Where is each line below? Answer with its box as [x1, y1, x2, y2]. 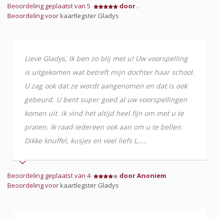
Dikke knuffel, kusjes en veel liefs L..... [24, 136, 147, 145]
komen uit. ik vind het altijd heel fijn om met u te [24, 109, 184, 118]
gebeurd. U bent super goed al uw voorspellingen [24, 95, 187, 104]
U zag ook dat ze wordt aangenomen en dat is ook [24, 81, 187, 90]
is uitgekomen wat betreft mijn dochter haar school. [24, 67, 195, 77]
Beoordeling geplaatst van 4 [7, 171, 93, 180]
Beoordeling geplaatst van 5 [7, 1, 93, 10]
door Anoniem [119, 171, 166, 180]
